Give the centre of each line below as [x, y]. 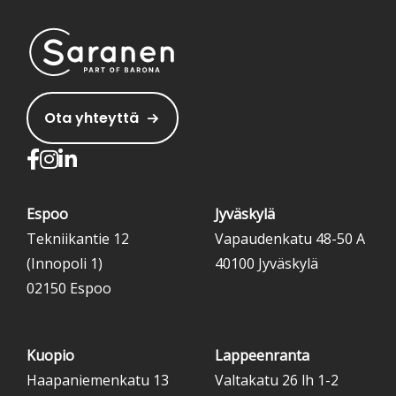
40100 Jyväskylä [267, 264]
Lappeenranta [262, 356]
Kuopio [50, 356]
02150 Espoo [69, 289]
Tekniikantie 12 [78, 239]
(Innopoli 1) [65, 264]
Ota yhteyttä [91, 118]
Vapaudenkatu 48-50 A [290, 239]
